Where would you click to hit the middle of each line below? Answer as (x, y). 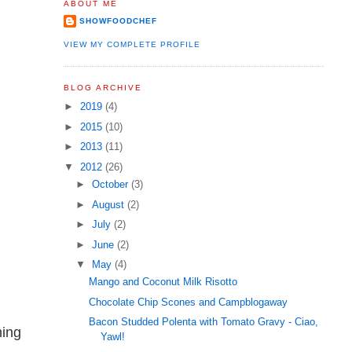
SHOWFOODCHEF (118, 21)
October (112, 185)
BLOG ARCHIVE (103, 87)
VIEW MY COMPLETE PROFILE (132, 44)
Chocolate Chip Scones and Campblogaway (189, 302)
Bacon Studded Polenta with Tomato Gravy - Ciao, (204, 322)
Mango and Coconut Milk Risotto (163, 282)
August (110, 204)
